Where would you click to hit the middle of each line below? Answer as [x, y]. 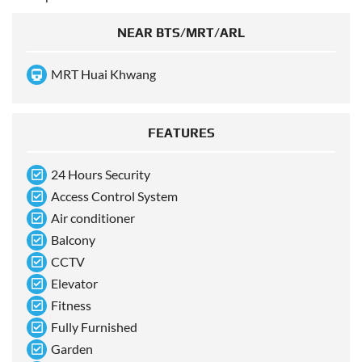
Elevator [74, 284]
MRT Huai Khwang [103, 74]
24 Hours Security [101, 175]
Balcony [73, 240]
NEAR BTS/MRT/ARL [181, 33]
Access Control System [114, 196]
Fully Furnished [94, 327]
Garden [72, 349]
